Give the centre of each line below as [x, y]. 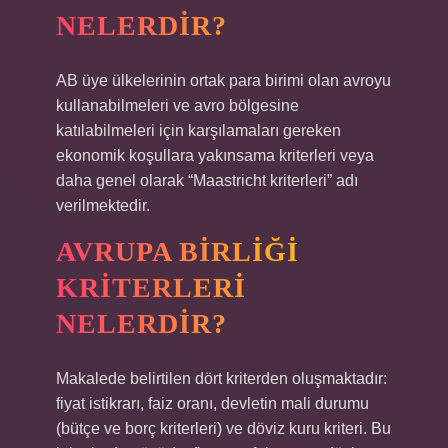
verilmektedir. [103, 205]
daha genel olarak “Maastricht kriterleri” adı [207, 180]
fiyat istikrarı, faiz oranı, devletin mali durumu [212, 403]
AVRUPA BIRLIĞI [177, 251]
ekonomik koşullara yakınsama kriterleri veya [215, 155]
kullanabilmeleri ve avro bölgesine [177, 105]
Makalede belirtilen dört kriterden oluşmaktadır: [221, 378]
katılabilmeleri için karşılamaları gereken [198, 130]
